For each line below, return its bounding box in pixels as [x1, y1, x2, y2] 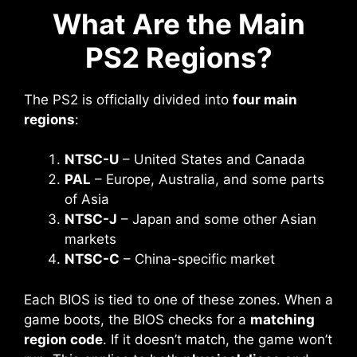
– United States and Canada [119, 151, 305, 168]
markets [65, 231, 116, 248]
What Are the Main [52, 6, 305, 41]
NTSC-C [65, 251, 120, 268]
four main [233, 91, 297, 108]
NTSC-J [65, 211, 117, 228]
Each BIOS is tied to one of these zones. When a [24, 291, 333, 308]
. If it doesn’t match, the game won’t [103, 331, 332, 347]
